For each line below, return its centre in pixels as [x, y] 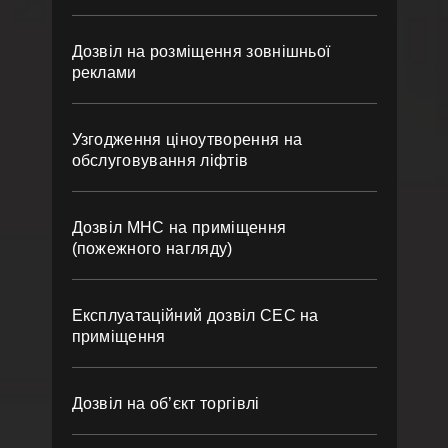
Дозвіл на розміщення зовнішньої [201, 51]
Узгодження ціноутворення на [187, 139]
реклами [104, 72]
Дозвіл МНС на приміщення [179, 227]
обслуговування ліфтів [160, 160]
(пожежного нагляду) [152, 248]
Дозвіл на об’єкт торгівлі [165, 403]
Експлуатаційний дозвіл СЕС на [195, 315]
